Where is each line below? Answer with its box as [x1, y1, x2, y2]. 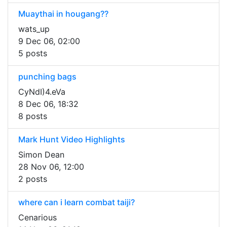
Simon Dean [18, 149, 64, 160]
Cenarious [18, 212, 57, 223]
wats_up [18, 24, 50, 34]
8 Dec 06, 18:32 [18, 99, 79, 109]
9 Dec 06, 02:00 [18, 36, 80, 47]
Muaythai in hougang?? [18, 9, 108, 19]
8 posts [18, 111, 47, 122]
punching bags [18, 71, 77, 82]
